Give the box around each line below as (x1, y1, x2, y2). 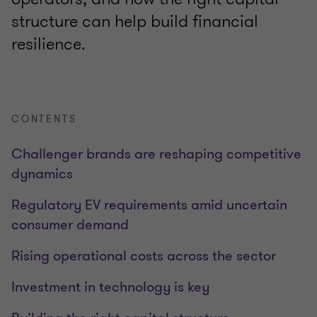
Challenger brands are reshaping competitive (11, 144, 301, 164)
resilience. (11, 32, 90, 57)
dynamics (11, 164, 73, 184)
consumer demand (11, 215, 129, 235)
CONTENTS (11, 113, 77, 127)
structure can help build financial (11, 9, 258, 34)
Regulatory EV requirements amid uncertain (11, 195, 287, 215)
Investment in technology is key (11, 277, 209, 297)
